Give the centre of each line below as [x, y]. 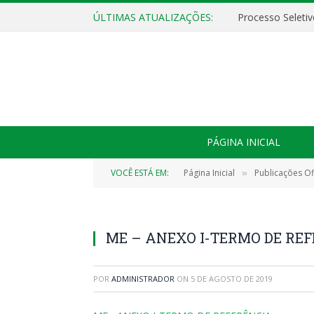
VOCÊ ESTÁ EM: [140, 173]
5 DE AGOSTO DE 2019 [232, 279]
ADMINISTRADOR [143, 279]
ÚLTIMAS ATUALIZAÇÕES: [153, 17]
